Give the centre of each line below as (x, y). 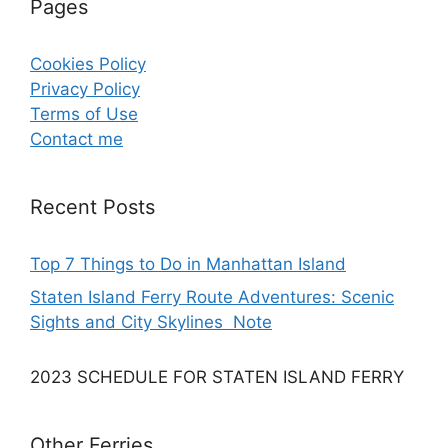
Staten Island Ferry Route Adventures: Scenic (212, 297)
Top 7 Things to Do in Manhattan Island (188, 263)
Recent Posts (92, 206)
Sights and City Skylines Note (151, 322)
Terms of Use (84, 113)
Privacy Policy (85, 88)
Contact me (76, 138)
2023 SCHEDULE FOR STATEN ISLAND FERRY (217, 377)
